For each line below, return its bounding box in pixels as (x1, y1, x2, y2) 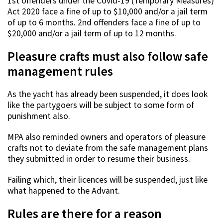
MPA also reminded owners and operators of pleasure (7, 131, 206, 143)
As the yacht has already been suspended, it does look (7, 89, 208, 100)
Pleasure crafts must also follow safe (7, 48, 208, 65)
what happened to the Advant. (7, 185, 120, 197)
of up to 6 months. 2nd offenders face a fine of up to (7, 17, 201, 28)
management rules (7, 63, 113, 80)
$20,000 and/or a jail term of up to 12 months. (7, 28, 176, 39)
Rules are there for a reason (7, 206, 162, 222)
